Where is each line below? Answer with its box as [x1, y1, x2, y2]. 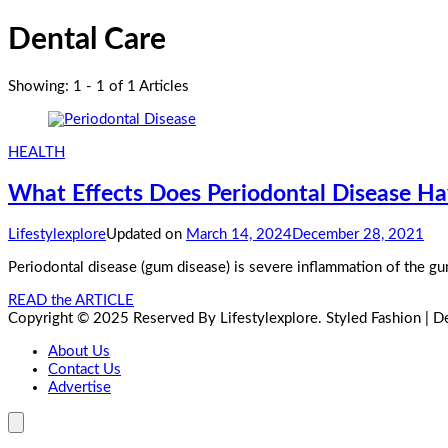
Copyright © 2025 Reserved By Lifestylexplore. [8, 311, 322, 327]
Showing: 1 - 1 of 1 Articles [8, 79, 189, 95]
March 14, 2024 [186, 227, 292, 243]
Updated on [106, 227, 186, 243]
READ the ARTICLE [8, 293, 134, 309]
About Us [48, 344, 110, 360]
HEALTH [8, 145, 65, 161]
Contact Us [48, 362, 121, 378]
